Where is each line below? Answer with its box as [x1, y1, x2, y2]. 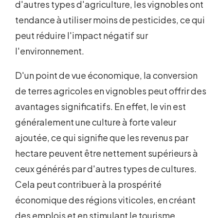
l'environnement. [15, 45, 85, 57]
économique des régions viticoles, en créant [15, 194, 196, 206]
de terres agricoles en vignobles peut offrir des [15, 85, 207, 97]
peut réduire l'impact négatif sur [15, 30, 148, 41]
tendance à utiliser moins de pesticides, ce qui [15, 14, 205, 26]
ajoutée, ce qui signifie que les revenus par [15, 132, 189, 144]
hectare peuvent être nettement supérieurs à [15, 147, 199, 159]
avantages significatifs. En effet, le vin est [15, 101, 186, 112]
